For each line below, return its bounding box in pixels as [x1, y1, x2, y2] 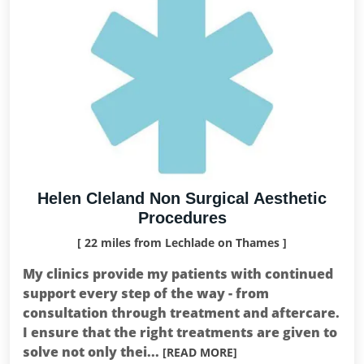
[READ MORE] [162, 344, 237, 360]
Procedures [137, 209, 227, 227]
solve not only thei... [23, 343, 162, 361]
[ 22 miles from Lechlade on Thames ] [77, 235, 287, 250]
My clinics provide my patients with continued [23, 265, 333, 283]
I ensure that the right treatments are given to [23, 323, 337, 341]
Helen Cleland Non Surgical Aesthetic [37, 189, 327, 207]
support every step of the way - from [23, 284, 269, 302]
